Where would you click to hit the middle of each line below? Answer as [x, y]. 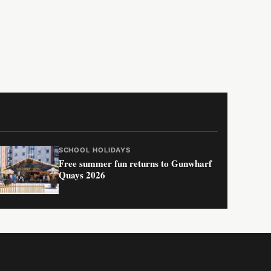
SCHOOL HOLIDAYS [95, 150]
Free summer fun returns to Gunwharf [135, 164]
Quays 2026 [82, 175]
